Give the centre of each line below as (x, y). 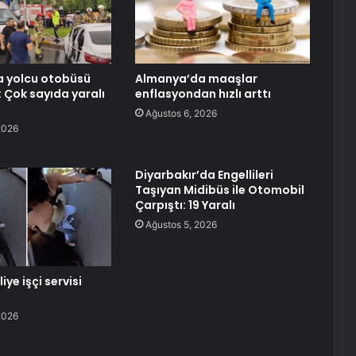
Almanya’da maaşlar (196, 79)
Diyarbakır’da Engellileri (204, 175)
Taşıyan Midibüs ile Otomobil (219, 190)
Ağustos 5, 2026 (181, 225)
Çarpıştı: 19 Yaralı (185, 205)
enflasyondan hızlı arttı (203, 94)
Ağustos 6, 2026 (181, 114)
